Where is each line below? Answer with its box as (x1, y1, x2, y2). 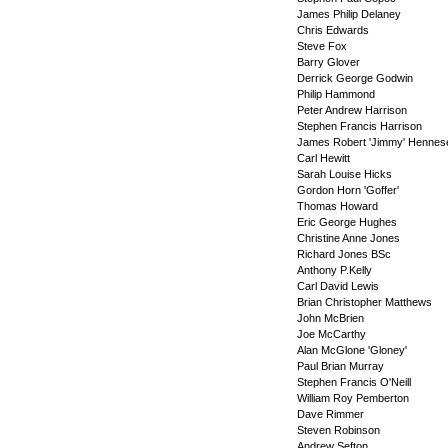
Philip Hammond (296, 88, 375, 100)
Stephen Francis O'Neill (296, 376, 411, 388)
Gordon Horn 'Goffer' (296, 184, 399, 196)
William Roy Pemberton (296, 392, 409, 404)
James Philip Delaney (296, 8, 401, 20)
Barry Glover (296, 56, 360, 68)
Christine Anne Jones (296, 232, 400, 244)
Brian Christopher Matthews (296, 296, 432, 308)
